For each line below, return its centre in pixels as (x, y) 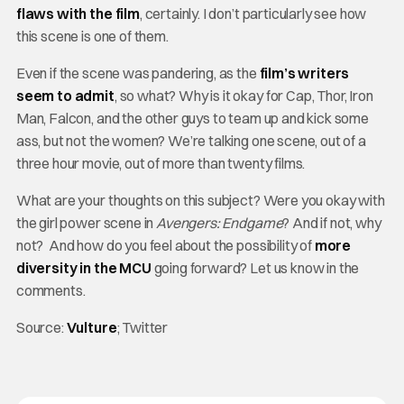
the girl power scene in (86, 223)
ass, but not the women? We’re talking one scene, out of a (191, 141)
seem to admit (65, 96)
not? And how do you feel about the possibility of (165, 245)
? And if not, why (332, 223)
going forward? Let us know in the (255, 268)
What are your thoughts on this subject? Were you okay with (200, 200)
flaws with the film (78, 14)
